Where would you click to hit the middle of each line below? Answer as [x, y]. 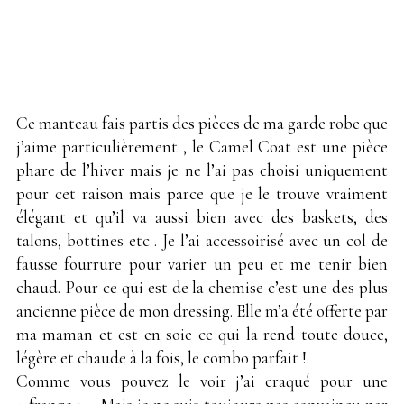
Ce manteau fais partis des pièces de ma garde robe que [202, 124]
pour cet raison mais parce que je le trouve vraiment [202, 194]
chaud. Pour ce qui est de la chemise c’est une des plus [202, 288]
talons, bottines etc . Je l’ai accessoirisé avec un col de [202, 241]
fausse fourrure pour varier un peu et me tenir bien [202, 264]
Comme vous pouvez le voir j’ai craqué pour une [202, 381]
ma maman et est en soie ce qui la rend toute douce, [202, 335]
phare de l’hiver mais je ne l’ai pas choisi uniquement [202, 170]
